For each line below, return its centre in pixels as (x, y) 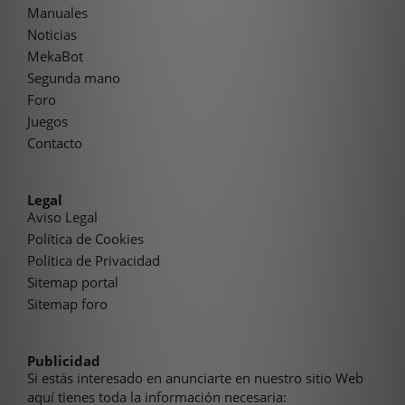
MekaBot (55, 57)
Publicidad (64, 361)
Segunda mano (74, 78)
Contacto (55, 143)
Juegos (47, 122)
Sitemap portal (73, 283)
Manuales (57, 13)
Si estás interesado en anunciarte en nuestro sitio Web (195, 378)
